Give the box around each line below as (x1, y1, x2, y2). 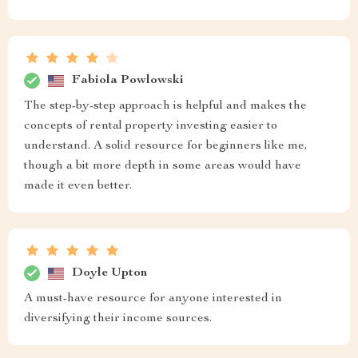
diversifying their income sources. (24, 312, 212, 325)
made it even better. (24, 180, 132, 193)
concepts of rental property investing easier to (24, 120, 277, 133)
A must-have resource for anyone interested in (24, 292, 282, 305)
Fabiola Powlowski (72, 74, 184, 87)
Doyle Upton (72, 266, 147, 280)
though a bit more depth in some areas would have (24, 160, 301, 173)
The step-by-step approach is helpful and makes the (24, 100, 307, 113)
